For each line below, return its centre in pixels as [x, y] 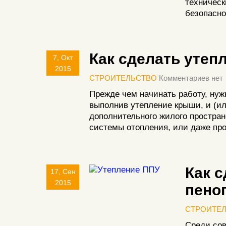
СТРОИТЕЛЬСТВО [123, 78]
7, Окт [63, 58]
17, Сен [63, 172]
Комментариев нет [190, 78]
